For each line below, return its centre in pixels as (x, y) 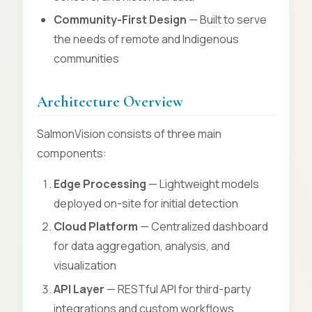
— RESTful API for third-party (178, 289)
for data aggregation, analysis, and (142, 246)
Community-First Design (120, 20)
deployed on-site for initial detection (146, 203)
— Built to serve (227, 20)
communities (86, 59)
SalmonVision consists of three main (129, 133)
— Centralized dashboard (203, 227)
